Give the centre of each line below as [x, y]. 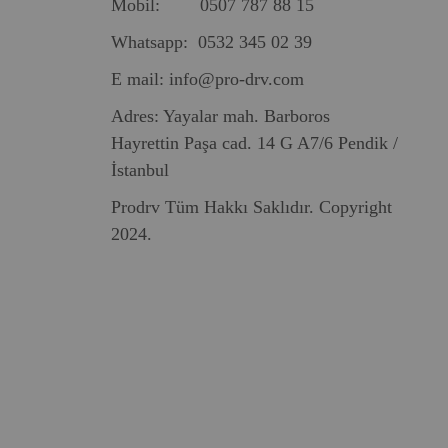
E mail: [140, 79]
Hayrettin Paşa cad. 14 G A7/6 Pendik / [254, 143]
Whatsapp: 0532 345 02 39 [211, 42]
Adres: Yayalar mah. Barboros [220, 116]
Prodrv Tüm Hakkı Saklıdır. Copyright [251, 207]
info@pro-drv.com [236, 79]
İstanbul [140, 170]
